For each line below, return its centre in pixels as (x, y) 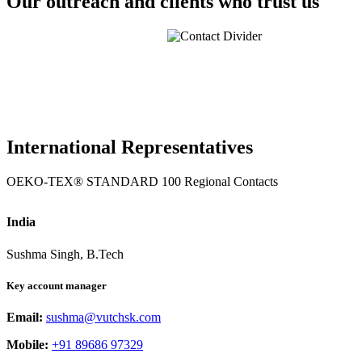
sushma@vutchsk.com (103, 317)
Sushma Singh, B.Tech (65, 254)
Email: (25, 317)
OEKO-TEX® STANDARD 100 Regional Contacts (142, 182)
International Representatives (130, 147)
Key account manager (57, 285)
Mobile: (27, 344)
